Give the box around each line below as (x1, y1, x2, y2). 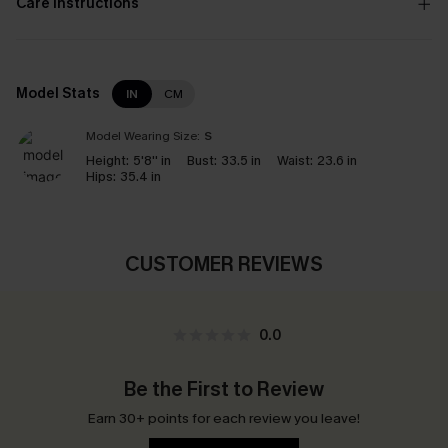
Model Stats (16, 84, 100, 103)
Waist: (277, 152, 313, 169)
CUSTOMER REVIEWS (125, 251, 323, 278)
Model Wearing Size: (86, 128, 200, 144)
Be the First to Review (124, 376, 324, 403)
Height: (86, 152, 129, 169)
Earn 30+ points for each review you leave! (88, 409, 360, 428)
